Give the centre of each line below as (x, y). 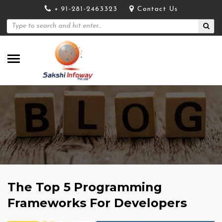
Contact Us (157, 9)
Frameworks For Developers (97, 203)
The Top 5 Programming (85, 187)
